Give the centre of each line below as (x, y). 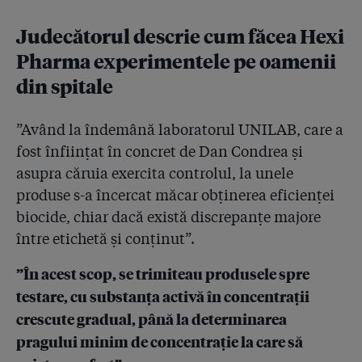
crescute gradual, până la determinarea (152, 319)
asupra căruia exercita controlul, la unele (155, 173)
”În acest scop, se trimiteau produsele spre (163, 274)
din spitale (65, 86)
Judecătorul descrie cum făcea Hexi (180, 36)
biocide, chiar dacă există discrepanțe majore (168, 217)
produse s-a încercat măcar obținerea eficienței (175, 195)
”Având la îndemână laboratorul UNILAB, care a (180, 129)
